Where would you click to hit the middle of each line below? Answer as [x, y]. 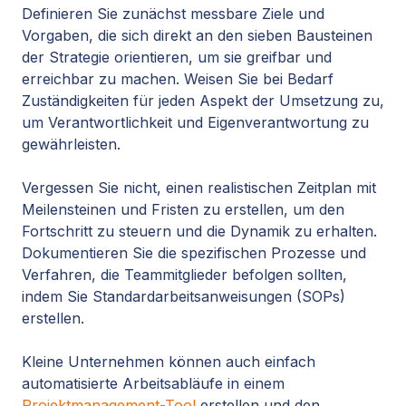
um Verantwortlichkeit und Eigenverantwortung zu [195, 123]
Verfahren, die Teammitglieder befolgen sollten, [184, 275]
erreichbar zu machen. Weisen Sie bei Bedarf [178, 79]
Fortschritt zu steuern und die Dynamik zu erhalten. [199, 232]
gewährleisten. [71, 145]
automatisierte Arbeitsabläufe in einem [153, 384]
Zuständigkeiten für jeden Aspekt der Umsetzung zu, [203, 101]
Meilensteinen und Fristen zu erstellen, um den [183, 210]
